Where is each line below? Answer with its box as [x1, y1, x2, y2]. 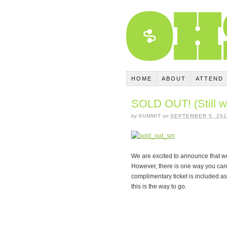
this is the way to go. [131, 182, 186, 190]
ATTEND [195, 75, 223, 82]
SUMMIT [138, 112, 161, 119]
